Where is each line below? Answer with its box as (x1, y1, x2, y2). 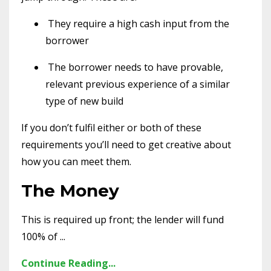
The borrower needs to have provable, (48, 60, 223, 74)
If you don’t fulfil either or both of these (21, 121, 201, 135)
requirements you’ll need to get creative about (21, 138, 231, 152)
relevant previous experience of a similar (45, 77, 230, 91)
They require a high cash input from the (48, 17, 229, 31)
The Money (21, 180, 119, 201)
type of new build (45, 94, 123, 108)
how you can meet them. (21, 155, 131, 169)
